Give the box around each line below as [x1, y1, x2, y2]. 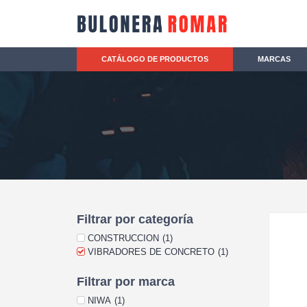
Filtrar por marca [77, 275, 175, 288]
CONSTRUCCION [88, 233, 159, 243]
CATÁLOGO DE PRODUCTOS [101, 55, 208, 63]
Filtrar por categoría [77, 212, 193, 226]
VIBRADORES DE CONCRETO [88, 247, 214, 257]
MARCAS [258, 55, 291, 63]
